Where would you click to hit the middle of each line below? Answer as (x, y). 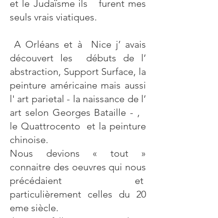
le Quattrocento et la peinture (78, 126)
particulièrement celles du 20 (78, 194)
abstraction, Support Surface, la (78, 72)
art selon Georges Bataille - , (78, 112)
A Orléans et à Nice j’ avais (78, 44)
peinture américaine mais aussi (78, 85)
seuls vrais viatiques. (53, 17)
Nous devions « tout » (78, 153)
